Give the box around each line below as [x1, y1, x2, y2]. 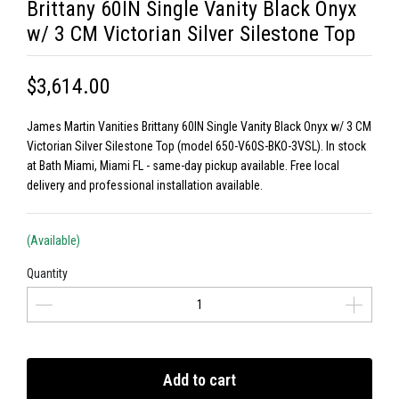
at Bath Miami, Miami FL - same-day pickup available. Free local [27, 159, 339, 173]
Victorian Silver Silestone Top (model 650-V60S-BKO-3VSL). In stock [27, 139, 366, 153]
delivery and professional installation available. [27, 178, 263, 192]
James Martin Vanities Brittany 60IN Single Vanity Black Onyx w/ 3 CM [27, 119, 371, 134]
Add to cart [163, 370, 236, 389]
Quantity [27, 266, 68, 281]
